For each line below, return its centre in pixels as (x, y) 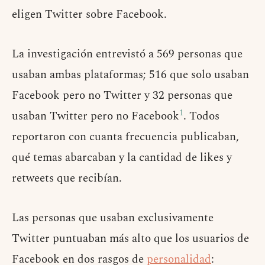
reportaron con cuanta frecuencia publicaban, (125, 137)
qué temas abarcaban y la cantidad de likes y (122, 157)
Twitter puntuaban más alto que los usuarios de (130, 238)
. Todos (201, 116)
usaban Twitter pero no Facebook (96, 116)
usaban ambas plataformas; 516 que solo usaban (130, 75)
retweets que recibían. (67, 178)
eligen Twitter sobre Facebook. (89, 14)
